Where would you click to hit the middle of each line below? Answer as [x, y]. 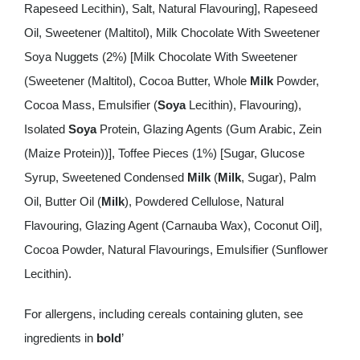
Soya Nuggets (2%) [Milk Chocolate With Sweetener [160, 57]
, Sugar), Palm [278, 177]
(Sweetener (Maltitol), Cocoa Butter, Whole [137, 81]
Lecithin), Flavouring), [243, 105]
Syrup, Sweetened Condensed [105, 177]
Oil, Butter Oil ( [62, 201]
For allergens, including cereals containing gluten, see [163, 314]
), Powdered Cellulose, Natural [204, 201]
